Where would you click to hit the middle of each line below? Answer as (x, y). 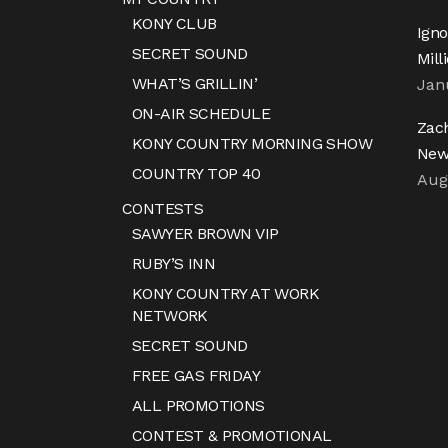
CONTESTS (163, 209)
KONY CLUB (174, 24)
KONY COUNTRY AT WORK (225, 294)
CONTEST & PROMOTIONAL (232, 436)
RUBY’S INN (173, 264)
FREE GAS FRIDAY (196, 376)
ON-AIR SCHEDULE (201, 114)
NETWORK (170, 316)
